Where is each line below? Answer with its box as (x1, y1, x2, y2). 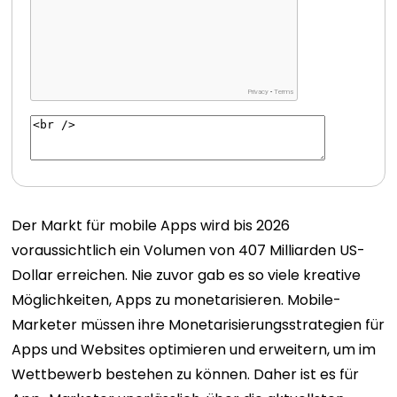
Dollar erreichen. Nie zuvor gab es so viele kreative (12, 265, 362, 285)
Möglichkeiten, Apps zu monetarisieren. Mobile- (12, 290, 342, 310)
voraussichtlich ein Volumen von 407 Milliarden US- (12, 240, 366, 261)
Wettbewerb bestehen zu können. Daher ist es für (12, 364, 360, 385)
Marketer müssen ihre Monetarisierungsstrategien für (12, 315, 385, 335)
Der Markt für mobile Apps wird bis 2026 (12, 215, 291, 236)
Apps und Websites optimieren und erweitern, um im (12, 339, 377, 360)
